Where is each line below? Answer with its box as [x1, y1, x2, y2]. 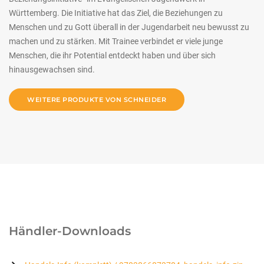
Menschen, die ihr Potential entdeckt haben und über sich [9, 51, 216, 61]
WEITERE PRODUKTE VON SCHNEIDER [27, 95, 166, 104]
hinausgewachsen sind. [9, 65, 95, 75]
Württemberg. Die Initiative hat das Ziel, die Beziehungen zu [9, 8, 223, 18]
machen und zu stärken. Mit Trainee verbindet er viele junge [9, 37, 223, 47]
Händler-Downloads [9, 224, 131, 239]
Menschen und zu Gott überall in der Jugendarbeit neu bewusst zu [9, 22, 249, 32]
